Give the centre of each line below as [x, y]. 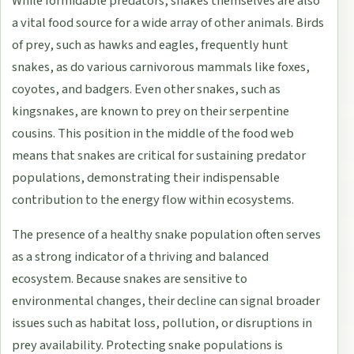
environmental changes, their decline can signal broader [166, 301]
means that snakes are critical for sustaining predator [159, 155]
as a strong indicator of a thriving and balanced [141, 256]
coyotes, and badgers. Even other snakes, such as [147, 89]
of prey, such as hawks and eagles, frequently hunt [151, 45]
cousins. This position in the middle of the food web [153, 133]
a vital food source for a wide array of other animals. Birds [168, 23]
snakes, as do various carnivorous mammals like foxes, [161, 67]
